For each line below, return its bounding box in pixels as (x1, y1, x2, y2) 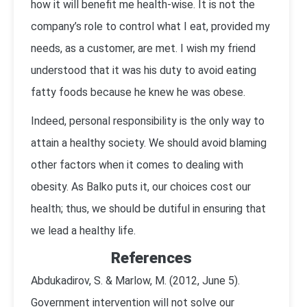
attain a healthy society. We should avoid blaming (31, 136, 267, 149)
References (111, 249, 192, 267)
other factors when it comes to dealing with (31, 158, 243, 171)
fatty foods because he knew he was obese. (31, 86, 245, 99)
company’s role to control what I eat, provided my (31, 20, 270, 33)
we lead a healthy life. (31, 224, 138, 237)
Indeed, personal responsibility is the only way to (31, 114, 265, 127)
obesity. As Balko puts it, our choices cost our (31, 180, 251, 193)
